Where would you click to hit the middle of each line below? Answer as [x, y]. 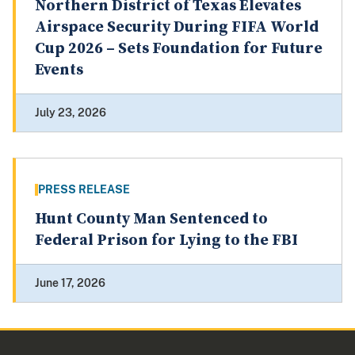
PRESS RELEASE [84, 190]
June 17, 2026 [70, 283]
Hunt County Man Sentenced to [151, 219]
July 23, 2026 [71, 113]
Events [59, 71]
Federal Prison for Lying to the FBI [166, 241]
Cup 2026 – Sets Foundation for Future [179, 49]
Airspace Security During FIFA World [177, 28]
